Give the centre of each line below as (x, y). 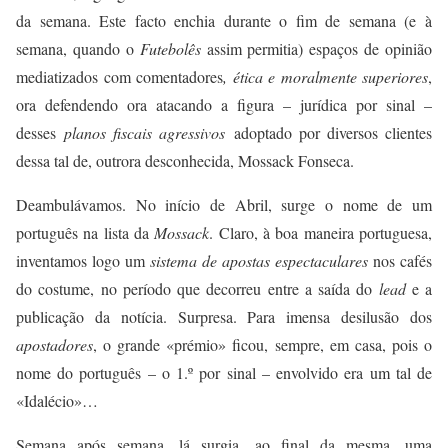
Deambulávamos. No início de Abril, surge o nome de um (224, 205)
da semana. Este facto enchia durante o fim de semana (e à (224, 21)
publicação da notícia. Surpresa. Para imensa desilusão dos (224, 317)
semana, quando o (78, 49)
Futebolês (170, 49)
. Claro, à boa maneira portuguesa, (321, 233)
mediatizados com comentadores (119, 77)
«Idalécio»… (57, 401)
